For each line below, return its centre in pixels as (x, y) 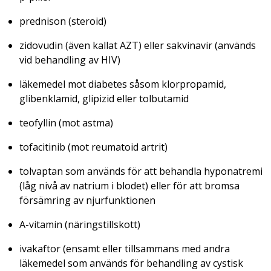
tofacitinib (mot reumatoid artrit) (93, 147)
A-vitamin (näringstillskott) (80, 224)
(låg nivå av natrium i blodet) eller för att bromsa (129, 185)
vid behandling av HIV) (70, 60)
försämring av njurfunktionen (87, 200)
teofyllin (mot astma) (66, 122)
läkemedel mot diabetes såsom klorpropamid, (123, 84)
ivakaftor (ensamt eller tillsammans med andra (125, 248)
